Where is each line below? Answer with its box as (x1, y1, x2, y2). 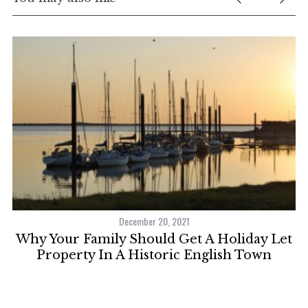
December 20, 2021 (118, 213, 190, 228)
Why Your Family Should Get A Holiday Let (16, 231, 293, 247)
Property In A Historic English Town (36, 247, 272, 263)
